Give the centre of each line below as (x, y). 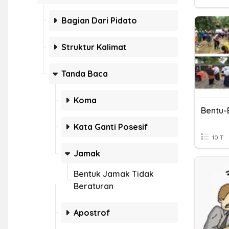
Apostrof (92, 213)
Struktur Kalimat (94, 47)
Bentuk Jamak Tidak (114, 174)
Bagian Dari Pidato (99, 20)
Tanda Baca (85, 74)
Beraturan (94, 186)
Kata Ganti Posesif (111, 127)
